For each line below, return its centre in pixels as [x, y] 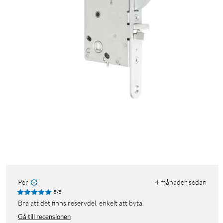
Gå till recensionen [44, 217]
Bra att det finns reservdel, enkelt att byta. [83, 203]
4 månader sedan [181, 182]
